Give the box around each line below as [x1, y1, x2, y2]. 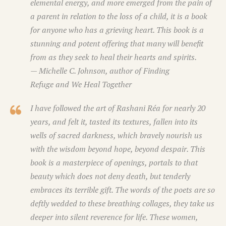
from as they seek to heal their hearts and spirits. [30, 51, 197, 63]
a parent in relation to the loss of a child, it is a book [30, 11, 207, 22]
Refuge [30, 79, 55, 90]
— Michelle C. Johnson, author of [30, 65, 143, 77]
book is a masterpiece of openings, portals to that [30, 157, 198, 168]
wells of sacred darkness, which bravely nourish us [30, 130, 202, 141]
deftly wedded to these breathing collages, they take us [30, 198, 214, 209]
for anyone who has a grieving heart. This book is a [30, 24, 204, 36]
